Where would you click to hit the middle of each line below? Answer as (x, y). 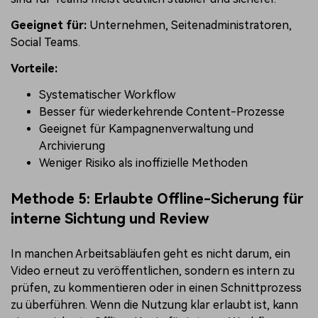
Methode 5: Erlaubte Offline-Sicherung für (157, 198)
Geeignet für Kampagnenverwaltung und (146, 128)
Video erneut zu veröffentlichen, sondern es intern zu (153, 270)
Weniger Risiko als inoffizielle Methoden (143, 163)
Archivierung (72, 146)
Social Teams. (45, 43)
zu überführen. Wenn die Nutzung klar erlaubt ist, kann (154, 305)
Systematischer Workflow (107, 94)
